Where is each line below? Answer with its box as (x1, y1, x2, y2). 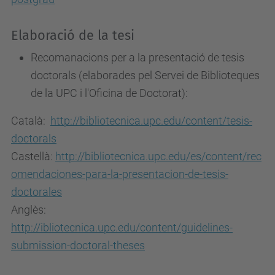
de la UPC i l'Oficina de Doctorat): (31, 87, 195, 99)
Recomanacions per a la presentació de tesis (31, 51, 244, 64)
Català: (11, 114, 50, 127)
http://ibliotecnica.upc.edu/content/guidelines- (11, 221, 233, 234)
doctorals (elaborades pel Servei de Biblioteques (31, 69, 260, 82)
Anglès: (11, 203, 46, 216)
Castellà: (11, 150, 55, 163)
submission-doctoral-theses (11, 239, 145, 252)
